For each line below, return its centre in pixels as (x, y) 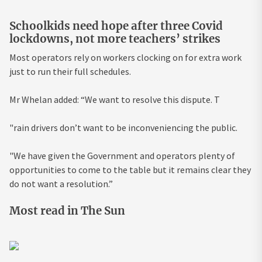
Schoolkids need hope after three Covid (116, 26)
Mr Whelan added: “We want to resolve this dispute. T (115, 99)
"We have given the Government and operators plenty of (122, 155)
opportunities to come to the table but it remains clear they (130, 169)
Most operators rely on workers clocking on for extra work (125, 57)
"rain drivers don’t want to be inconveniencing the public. (123, 127)
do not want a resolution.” (61, 183)
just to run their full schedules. (70, 71)
